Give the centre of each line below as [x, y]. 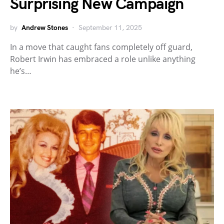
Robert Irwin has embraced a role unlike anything [103, 59]
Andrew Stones [45, 28]
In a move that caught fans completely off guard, [101, 47]
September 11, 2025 [110, 28]
